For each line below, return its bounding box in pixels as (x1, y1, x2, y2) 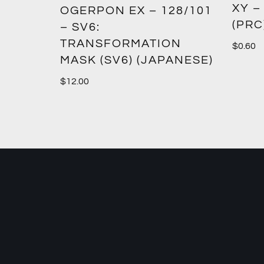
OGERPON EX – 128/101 (60, 4, 212, 16)
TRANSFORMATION (60, 37, 181, 49)
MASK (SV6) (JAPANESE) (60, 54, 213, 66)
